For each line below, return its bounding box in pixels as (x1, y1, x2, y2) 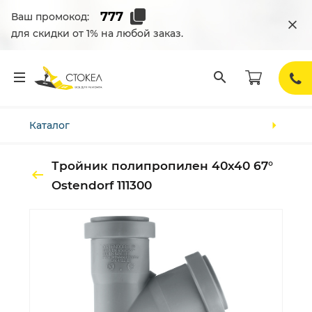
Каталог (29, 119, 70, 132)
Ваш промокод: (11, 10, 89, 23)
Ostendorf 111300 (52, 178, 152, 192)
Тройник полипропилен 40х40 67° (52, 159, 273, 173)
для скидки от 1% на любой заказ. (11, 27, 183, 40)
